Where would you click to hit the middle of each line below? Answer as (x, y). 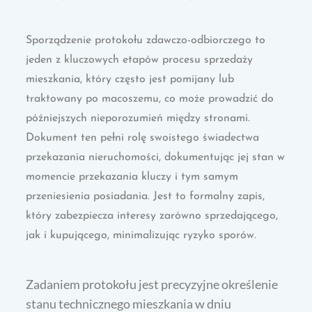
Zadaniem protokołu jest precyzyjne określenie (152, 284)
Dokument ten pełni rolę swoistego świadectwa (143, 138)
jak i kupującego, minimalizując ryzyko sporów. (141, 236)
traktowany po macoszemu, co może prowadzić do (150, 99)
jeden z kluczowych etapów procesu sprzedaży (140, 60)
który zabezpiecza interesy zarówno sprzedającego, (152, 216)
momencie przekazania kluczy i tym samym (132, 177)
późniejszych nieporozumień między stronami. (138, 119)
